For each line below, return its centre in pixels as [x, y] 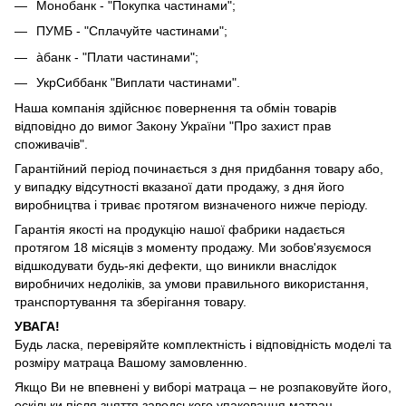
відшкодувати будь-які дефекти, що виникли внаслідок [175, 266]
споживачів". [51, 145]
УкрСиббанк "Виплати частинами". [138, 83]
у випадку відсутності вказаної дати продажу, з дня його [179, 187]
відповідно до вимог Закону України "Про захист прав [173, 126]
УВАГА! [37, 327]
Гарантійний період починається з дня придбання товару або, [199, 169]
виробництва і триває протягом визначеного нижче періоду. [191, 205]
